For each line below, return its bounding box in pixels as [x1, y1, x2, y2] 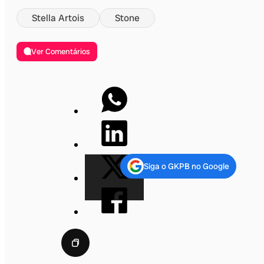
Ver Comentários [31, 46, 91, 57]
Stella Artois [32, 11, 84, 24]
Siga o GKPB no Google [143, 160, 229, 171]
